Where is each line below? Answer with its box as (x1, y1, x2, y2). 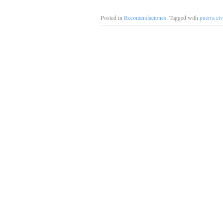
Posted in (101, 13, 124, 21)
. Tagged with (166, 13, 200, 21)
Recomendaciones (124, 13, 166, 21)
